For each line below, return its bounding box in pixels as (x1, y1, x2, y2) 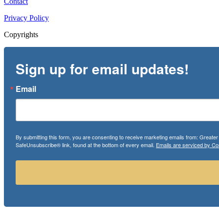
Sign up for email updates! (16, 59, 189, 79)
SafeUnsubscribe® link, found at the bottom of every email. (16, 141, 156, 149)
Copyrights (4, 30, 38, 39)
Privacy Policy (4, 14, 49, 22)
